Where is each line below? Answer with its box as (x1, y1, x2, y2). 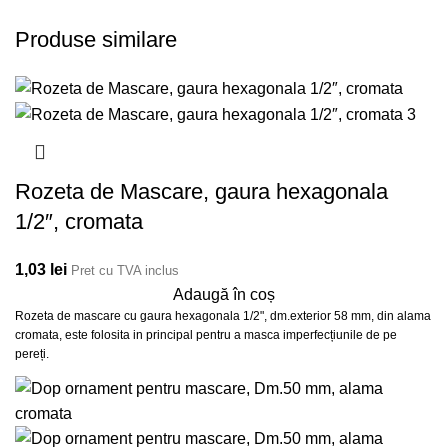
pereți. (15, 347, 49, 362)
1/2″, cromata (15, 209, 143, 235)
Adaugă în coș (173, 286, 275, 304)
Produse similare (15, 26, 177, 52)
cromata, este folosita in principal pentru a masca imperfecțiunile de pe (15, 328, 397, 343)
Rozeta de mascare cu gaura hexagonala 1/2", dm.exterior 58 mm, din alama (15, 309, 431, 324)
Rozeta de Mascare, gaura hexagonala (15, 179, 388, 205)
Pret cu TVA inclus (71, 263, 179, 279)
